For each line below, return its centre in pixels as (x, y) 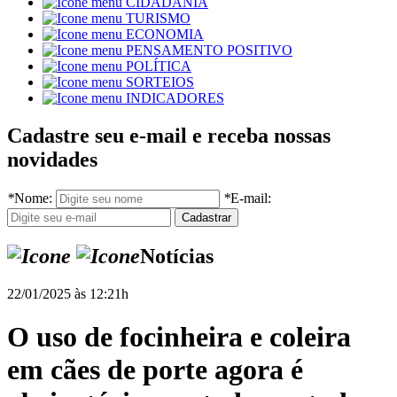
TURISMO (158, 19)
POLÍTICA (159, 66)
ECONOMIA (165, 35)
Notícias (177, 257)
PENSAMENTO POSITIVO (209, 51)
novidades (52, 160)
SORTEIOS (160, 82)
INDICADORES (175, 98)
